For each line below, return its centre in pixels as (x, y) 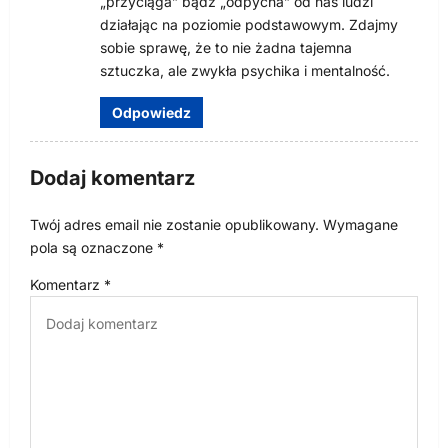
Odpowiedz (151, 112)
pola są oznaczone (93, 247)
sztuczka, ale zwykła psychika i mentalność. (245, 70)
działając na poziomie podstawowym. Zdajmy (249, 24)
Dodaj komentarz (112, 177)
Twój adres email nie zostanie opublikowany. (174, 224)
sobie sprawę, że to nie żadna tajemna (226, 47)
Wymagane (360, 224)
